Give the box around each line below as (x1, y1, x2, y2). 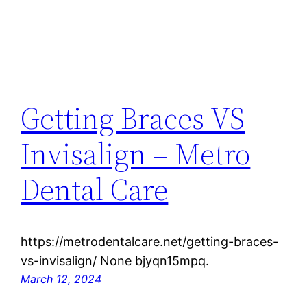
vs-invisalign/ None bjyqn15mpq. (21, 254, 210, 269)
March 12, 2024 (21, 272, 102, 286)
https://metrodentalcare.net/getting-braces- (21, 234, 279, 249)
